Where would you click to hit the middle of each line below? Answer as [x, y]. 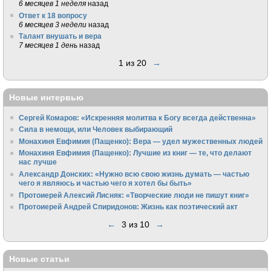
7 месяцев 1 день [48, 45]
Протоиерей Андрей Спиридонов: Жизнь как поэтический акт [129, 207]
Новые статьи [39, 259]
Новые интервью [46, 98]
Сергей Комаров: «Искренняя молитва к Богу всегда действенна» [138, 117]
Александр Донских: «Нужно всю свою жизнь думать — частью [134, 174]
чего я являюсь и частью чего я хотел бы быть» [106, 183]
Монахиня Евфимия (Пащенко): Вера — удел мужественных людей [141, 141]
